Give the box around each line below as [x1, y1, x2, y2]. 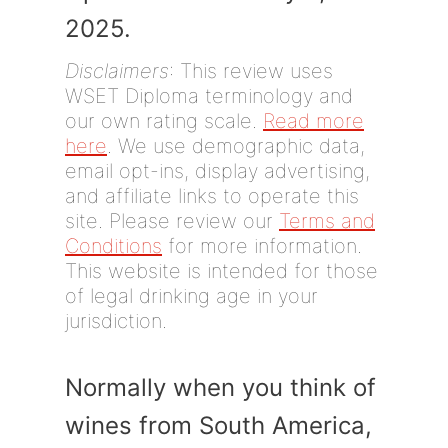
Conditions [65, 234, 162, 258]
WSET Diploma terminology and [65, 84, 353, 108]
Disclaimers [65, 59, 169, 83]
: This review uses [169, 59, 333, 83]
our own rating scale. [65, 109, 263, 133]
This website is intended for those [65, 259, 378, 283]
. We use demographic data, [107, 134, 365, 158]
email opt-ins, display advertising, [65, 159, 370, 183]
